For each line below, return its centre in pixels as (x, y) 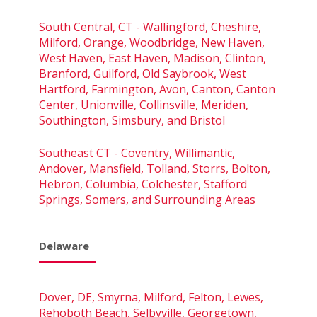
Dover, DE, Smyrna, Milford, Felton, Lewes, (151, 297)
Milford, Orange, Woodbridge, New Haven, (152, 42)
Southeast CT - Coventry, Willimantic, (137, 152)
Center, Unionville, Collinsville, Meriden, (144, 104)
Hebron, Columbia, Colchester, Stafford (143, 184)
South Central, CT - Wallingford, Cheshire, (150, 27)
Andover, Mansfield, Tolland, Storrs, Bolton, (155, 168)
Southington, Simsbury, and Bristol (132, 120)
